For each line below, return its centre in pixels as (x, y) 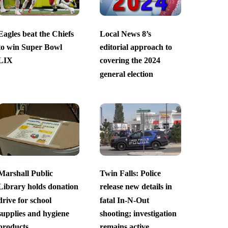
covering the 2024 (130, 61)
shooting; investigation (138, 214)
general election (126, 74)
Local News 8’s (125, 34)
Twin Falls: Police (130, 174)
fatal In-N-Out (124, 200)
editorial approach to (136, 47)
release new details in (136, 187)
